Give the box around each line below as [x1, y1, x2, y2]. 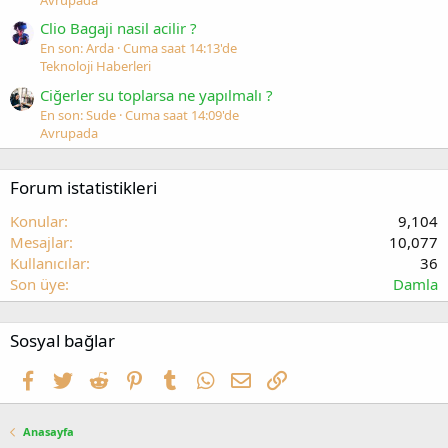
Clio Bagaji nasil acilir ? [40, 18, 197, 39]
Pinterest [143, 368, 205, 389]
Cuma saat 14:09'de [125, 105, 239, 124]
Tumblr [179, 368, 229, 389]
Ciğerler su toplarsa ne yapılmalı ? [40, 84, 273, 105]
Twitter [72, 368, 121, 389]
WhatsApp [214, 368, 286, 389]
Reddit [107, 368, 152, 389]
